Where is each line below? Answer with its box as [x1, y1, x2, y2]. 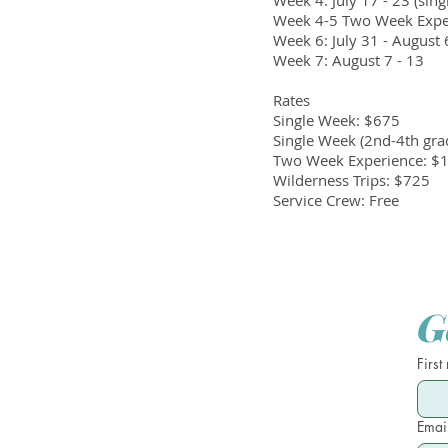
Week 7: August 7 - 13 [273, 50, 424, 70]
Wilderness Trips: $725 [273, 170, 430, 190]
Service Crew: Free [273, 190, 399, 210]
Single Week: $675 [273, 110, 400, 130]
